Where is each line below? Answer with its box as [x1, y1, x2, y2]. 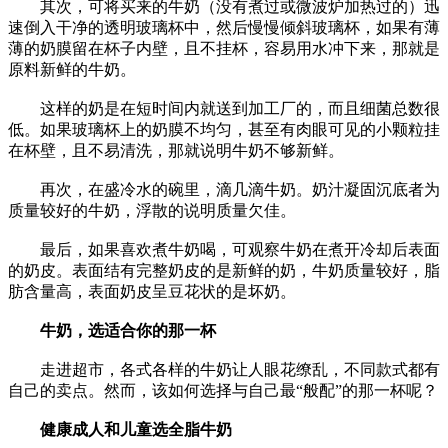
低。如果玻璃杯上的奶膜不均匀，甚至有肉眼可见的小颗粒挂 [8, 121, 440, 139]
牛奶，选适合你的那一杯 [8, 322, 216, 340]
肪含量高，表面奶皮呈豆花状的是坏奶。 [8, 283, 296, 301]
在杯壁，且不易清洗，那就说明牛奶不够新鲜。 [8, 142, 344, 160]
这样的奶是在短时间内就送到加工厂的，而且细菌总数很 [8, 100, 440, 118]
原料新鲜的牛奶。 [8, 61, 136, 79]
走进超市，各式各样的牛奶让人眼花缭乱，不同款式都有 [8, 361, 440, 379]
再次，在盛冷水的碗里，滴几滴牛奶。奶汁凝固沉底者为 [8, 181, 440, 199]
